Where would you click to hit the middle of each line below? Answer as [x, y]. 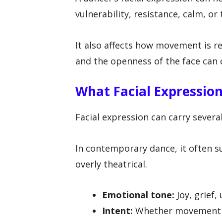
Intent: [117, 211]
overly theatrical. [111, 164]
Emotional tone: [138, 195]
